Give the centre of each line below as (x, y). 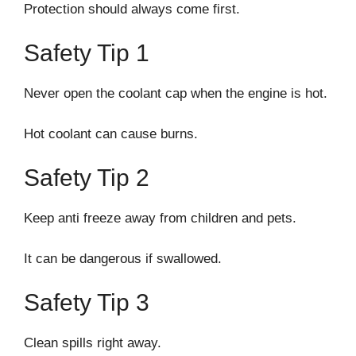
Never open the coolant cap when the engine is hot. (176, 94)
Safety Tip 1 (87, 53)
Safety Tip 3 (87, 303)
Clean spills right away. (93, 343)
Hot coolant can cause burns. (111, 133)
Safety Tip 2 (87, 178)
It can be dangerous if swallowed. (123, 258)
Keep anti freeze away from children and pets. (160, 219)
